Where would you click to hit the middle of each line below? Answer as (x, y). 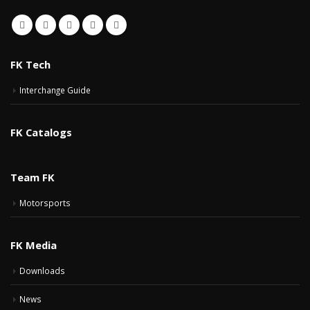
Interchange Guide (55, 90)
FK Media (34, 245)
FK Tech (30, 65)
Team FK (33, 177)
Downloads (42, 271)
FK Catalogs (41, 133)
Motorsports (45, 203)
